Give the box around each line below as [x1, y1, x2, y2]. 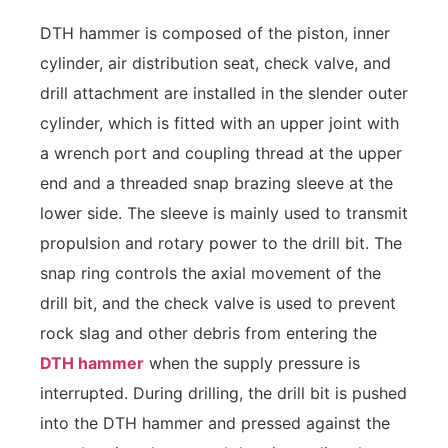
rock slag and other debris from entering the [40, 323, 377, 344]
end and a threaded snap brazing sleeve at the [40, 173, 393, 194]
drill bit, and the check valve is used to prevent [40, 293, 396, 314]
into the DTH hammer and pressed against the [40, 413, 390, 434]
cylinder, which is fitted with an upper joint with [40, 113, 399, 134]
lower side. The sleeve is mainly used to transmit [40, 203, 408, 224]
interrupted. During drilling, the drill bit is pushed [40, 383, 407, 404]
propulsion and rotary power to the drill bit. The [40, 233, 402, 254]
